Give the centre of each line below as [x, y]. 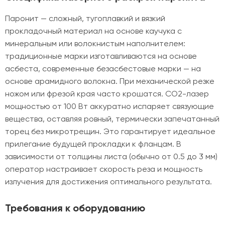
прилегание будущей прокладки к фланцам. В [93, 144]
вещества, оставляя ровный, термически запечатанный [112, 119]
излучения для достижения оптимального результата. [108, 182]
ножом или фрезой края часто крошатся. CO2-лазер [107, 94]
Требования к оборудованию [75, 208]
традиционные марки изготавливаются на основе [101, 56]
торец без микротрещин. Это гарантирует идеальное [110, 131]
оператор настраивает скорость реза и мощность [104, 169]
